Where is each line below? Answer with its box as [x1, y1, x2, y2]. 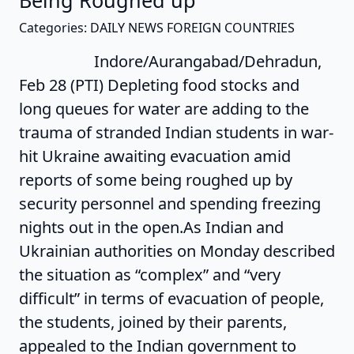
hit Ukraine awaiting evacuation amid [19, 145, 291, 167]
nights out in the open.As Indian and [19, 217, 284, 238]
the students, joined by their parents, [19, 311, 287, 333]
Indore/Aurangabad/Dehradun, [19, 51, 322, 72]
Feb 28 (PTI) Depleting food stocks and [19, 74, 299, 96]
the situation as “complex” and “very [19, 264, 281, 285]
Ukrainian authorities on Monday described [19, 240, 335, 262]
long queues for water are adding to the [19, 98, 309, 119]
